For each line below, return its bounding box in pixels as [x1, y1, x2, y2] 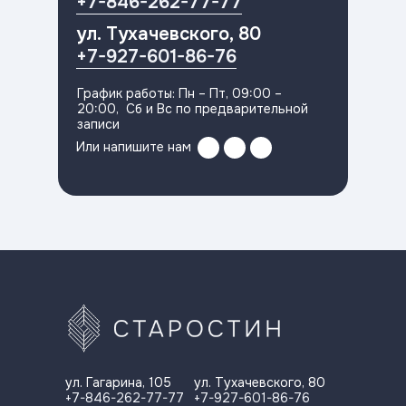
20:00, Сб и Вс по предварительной [77, 101, 308, 117]
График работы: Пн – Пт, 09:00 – [77, 85, 282, 101]
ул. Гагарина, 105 [65, 374, 171, 391]
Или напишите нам [76, 139, 191, 155]
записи [77, 116, 120, 132]
